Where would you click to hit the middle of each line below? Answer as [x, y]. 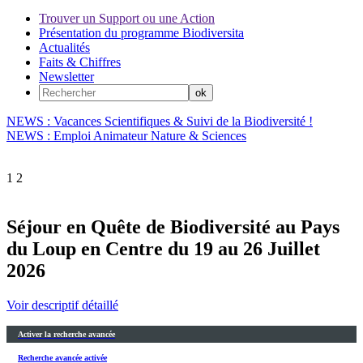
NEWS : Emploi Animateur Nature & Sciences [126, 136]
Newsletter [66, 77]
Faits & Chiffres [80, 62]
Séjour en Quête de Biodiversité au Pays [173, 226]
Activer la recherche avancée [66, 334]
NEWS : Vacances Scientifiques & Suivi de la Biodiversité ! [160, 121]
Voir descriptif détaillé [62, 305]
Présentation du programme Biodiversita [141, 33]
